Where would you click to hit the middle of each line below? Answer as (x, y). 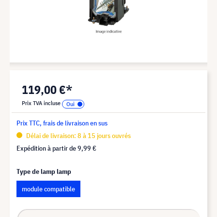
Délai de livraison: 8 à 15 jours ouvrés (78, 135)
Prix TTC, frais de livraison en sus (62, 123)
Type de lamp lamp (44, 171)
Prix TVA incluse (42, 103)
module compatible (48, 189)
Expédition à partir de (47, 148)
